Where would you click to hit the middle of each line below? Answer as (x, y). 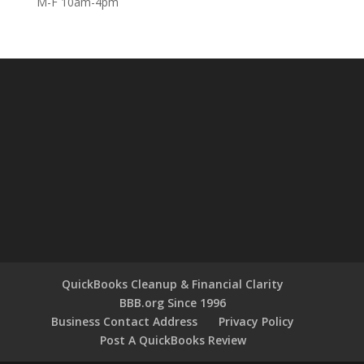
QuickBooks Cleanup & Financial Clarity (173, 284)
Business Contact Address (125, 321)
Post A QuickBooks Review (173, 340)
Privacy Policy (257, 321)
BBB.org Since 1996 (173, 302)
